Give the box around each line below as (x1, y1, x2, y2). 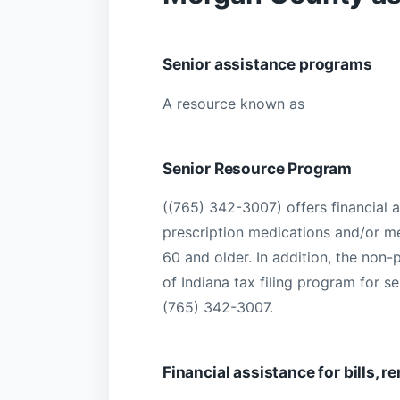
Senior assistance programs (162, 54, 372, 74)
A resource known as (162, 94, 304, 112)
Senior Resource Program (162, 158, 353, 178)
